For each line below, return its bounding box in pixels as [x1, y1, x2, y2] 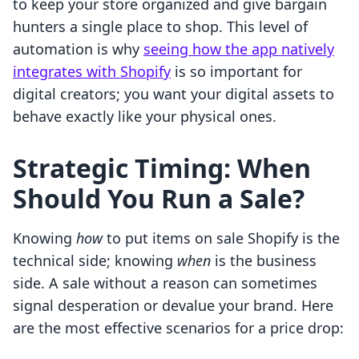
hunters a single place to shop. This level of [13, 17, 308, 37]
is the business [211, 251, 317, 271]
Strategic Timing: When [13, 151, 311, 186]
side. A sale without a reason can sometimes [13, 273, 317, 293]
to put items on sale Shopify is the [103, 228, 340, 248]
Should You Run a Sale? [13, 181, 305, 216]
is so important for [171, 62, 302, 82]
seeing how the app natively [143, 39, 334, 59]
